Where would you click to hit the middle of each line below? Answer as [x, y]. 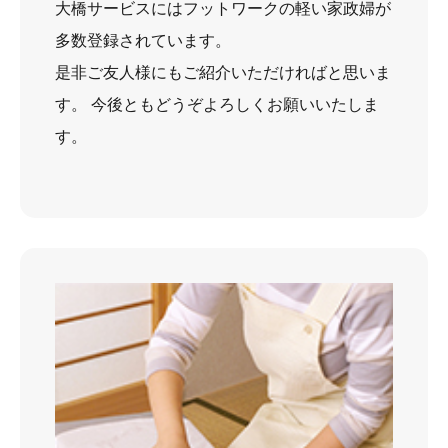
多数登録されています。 [143, 40]
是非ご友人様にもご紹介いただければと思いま [223, 72]
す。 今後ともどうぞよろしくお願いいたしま [217, 104]
